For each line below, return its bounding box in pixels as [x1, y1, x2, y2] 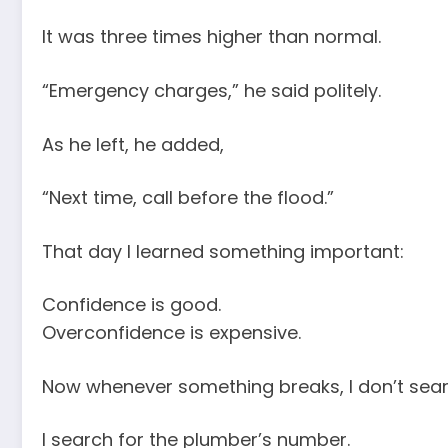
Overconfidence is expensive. [42, 320, 301, 346]
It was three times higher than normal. [42, 24, 381, 50]
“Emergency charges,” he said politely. [42, 77, 381, 103]
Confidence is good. [42, 292, 221, 318]
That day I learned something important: [42, 238, 404, 264]
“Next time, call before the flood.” [42, 185, 334, 211]
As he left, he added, [42, 131, 224, 157]
